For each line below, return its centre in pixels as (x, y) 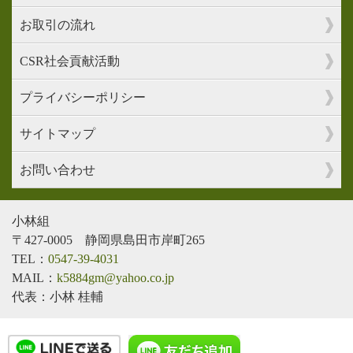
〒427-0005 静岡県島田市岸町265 (108, 240)
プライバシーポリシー (83, 97)
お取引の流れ (58, 24)
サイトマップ (58, 133)
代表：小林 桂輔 (58, 296)
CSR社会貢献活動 (70, 61)
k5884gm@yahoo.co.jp (115, 277)
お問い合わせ (58, 169)
